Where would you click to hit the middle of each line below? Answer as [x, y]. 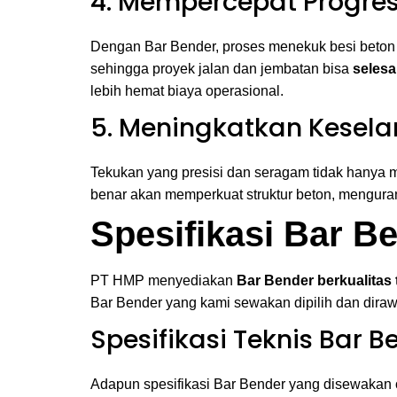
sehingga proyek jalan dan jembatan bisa [222, 69]
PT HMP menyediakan [163, 280]
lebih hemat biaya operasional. [187, 91]
